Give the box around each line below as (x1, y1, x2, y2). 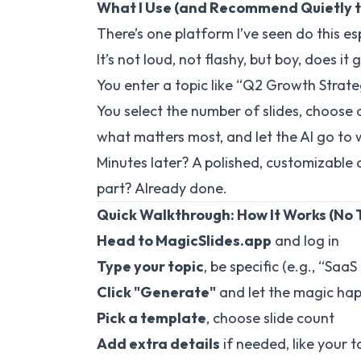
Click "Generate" (97, 283, 216, 301)
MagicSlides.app (153, 231, 272, 250)
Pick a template (97, 309, 206, 327)
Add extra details (97, 334, 220, 353)
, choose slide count (206, 309, 334, 327)
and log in (272, 231, 339, 250)
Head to (97, 231, 153, 250)
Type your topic (97, 257, 204, 276)
